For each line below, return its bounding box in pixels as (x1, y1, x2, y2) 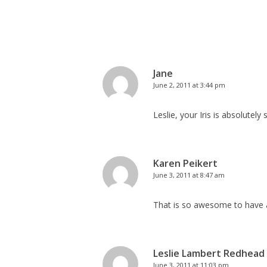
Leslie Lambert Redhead (153, 247, 265, 260)
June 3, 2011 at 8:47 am (153, 170, 225, 179)
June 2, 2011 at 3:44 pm (153, 80, 225, 89)
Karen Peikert (153, 157, 218, 170)
